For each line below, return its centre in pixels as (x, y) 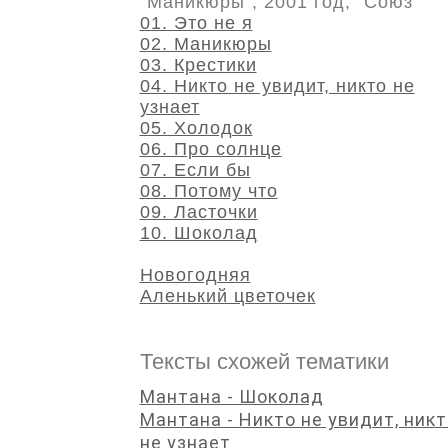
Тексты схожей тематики (264, 361)
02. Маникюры (205, 44)
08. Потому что (208, 191)
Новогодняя (195, 275)
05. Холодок (196, 128)
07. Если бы (195, 170)
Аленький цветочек (227, 296)
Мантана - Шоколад (231, 396)
